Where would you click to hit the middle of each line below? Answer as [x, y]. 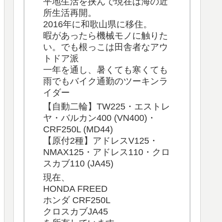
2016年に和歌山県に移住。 [98, 24]
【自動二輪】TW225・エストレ [107, 107]
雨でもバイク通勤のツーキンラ [106, 81]
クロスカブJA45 [76, 212]
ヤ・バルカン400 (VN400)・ [100, 118]
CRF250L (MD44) [78, 130]
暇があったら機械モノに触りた [106, 35]
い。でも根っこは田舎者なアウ [106, 47]
